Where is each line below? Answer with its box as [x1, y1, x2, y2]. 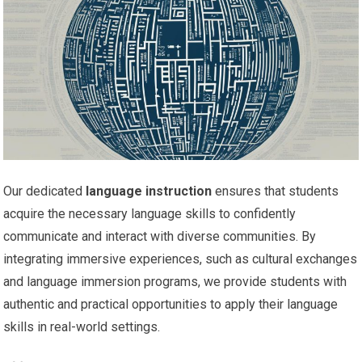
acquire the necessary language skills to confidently [3, 205, 297, 221]
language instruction [86, 183, 213, 199]
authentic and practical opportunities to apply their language [3, 296, 339, 312]
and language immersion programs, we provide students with [3, 273, 347, 289]
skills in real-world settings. [3, 318, 161, 335]
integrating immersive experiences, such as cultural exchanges [3, 250, 358, 267]
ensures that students [212, 183, 339, 199]
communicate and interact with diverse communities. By [3, 228, 317, 244]
